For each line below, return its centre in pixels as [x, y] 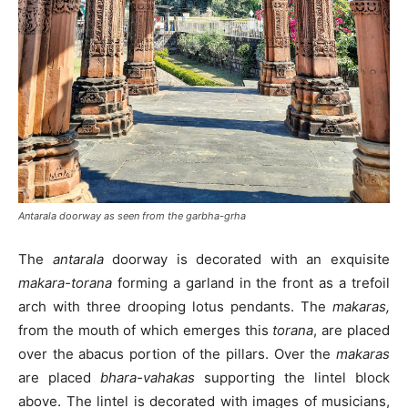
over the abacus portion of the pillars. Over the [177, 353]
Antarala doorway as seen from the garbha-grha [132, 215]
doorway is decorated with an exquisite [247, 259]
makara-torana [65, 282]
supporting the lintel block [292, 377]
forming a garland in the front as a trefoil [251, 282]
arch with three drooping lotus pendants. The [175, 306]
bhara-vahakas [148, 377]
